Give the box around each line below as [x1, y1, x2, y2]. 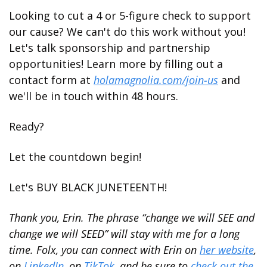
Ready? [9, 119, 47, 133]
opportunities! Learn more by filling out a [9, 56, 223, 71]
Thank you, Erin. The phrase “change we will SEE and [9, 210, 254, 225]
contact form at [9, 72, 94, 87]
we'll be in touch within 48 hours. [9, 88, 181, 103]
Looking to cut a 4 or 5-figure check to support [9, 8, 251, 23]
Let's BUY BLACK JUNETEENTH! [9, 179, 167, 194]
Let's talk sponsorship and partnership [9, 40, 210, 55]
